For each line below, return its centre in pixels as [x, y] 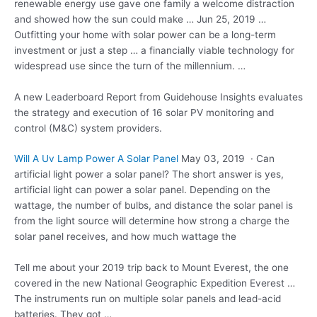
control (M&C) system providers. [88, 128]
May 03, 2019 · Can [226, 159]
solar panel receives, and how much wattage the [125, 237]
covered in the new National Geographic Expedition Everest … [155, 283]
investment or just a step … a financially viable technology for [154, 50]
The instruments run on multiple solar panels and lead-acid [148, 299]
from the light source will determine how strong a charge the [152, 221]
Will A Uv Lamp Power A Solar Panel [96, 159]
